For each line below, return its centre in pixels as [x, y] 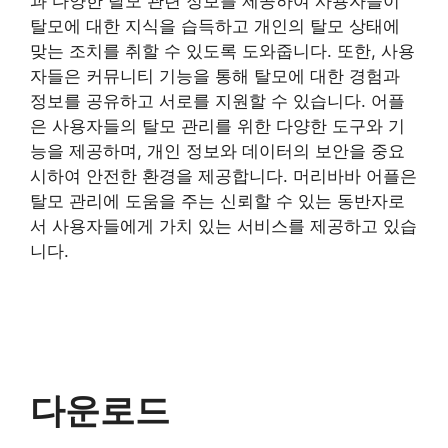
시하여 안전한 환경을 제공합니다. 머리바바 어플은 [223, 175]
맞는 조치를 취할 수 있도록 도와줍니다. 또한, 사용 [222, 50]
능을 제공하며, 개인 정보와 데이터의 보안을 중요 [217, 150]
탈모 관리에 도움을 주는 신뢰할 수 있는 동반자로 [217, 200]
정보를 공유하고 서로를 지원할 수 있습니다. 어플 [217, 100]
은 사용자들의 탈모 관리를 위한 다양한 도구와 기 [217, 125]
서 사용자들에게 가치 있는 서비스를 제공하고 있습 [223, 225]
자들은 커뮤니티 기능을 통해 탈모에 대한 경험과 [215, 75]
